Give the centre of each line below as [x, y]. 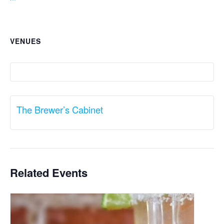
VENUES [25, 41]
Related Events [49, 173]
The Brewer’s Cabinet [60, 110]
